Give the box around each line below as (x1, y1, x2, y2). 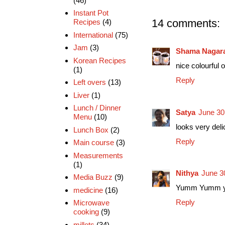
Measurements (73, 151, 123, 160)
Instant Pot (73, 9, 108, 18)
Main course (73, 138, 114, 147)
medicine (73, 185, 103, 194)
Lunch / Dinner (73, 103, 121, 113)
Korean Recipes (73, 56, 126, 65)
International (73, 30, 113, 39)
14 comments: (152, 17, 220, 30)
